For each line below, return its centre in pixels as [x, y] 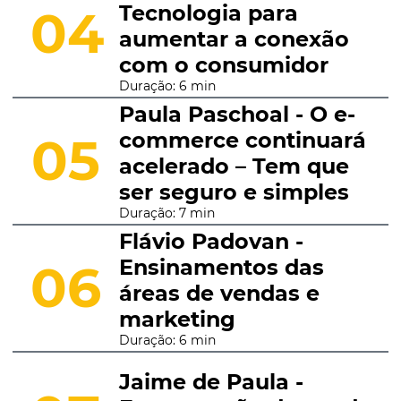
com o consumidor [223, 65]
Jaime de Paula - [211, 381]
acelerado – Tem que [234, 166]
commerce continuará [242, 140]
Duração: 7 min [166, 213]
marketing [177, 319]
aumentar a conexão [234, 39]
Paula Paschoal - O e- [237, 114]
